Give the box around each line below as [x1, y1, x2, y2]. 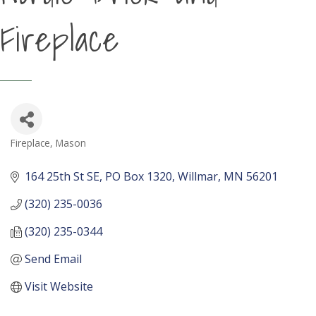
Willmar [178, 169, 218, 184]
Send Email [25, 251, 82, 267]
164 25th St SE [25, 169, 99, 184]
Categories [10, 144, 72, 168]
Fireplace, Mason [11, 136, 86, 150]
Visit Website [25, 279, 93, 294]
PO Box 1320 [105, 169, 172, 184]
